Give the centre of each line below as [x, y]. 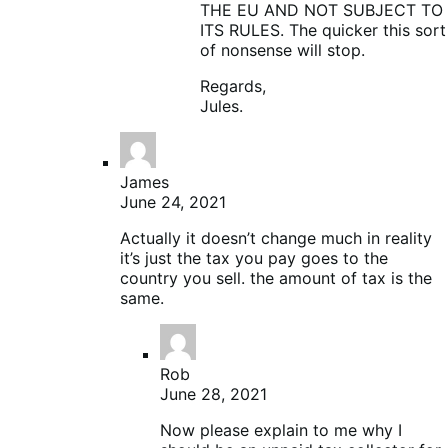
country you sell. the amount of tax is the [276, 278]
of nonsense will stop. [282, 50]
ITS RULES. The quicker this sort [323, 30]
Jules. [221, 106]
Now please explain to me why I [281, 430]
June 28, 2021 [213, 394]
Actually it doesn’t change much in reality [276, 238]
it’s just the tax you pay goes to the [254, 258]
